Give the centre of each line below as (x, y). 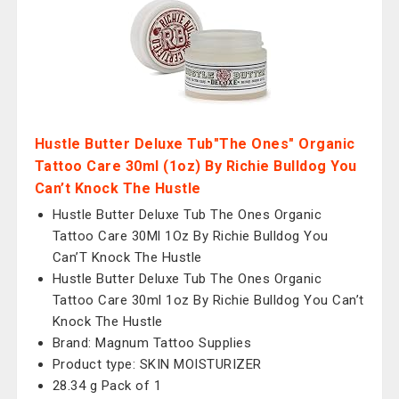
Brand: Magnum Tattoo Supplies (152, 343)
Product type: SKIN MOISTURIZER (157, 364)
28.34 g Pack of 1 (107, 386)
